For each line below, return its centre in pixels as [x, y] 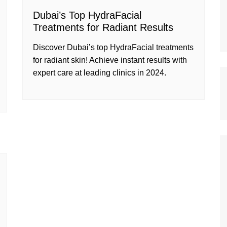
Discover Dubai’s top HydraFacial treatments [113, 47]
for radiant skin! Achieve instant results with [110, 60]
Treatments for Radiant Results [103, 27]
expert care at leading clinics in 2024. [100, 73]
